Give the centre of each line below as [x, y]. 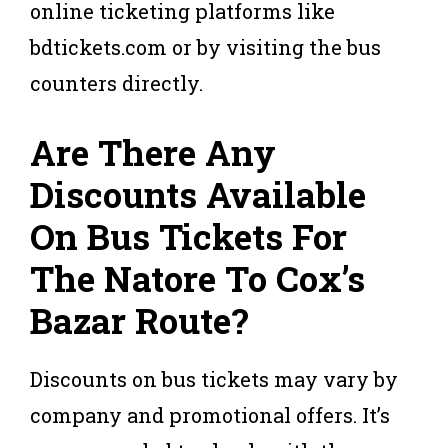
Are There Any [153, 151]
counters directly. [116, 82]
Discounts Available [198, 193]
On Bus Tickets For [188, 235]
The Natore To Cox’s [197, 277]
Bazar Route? [139, 319]
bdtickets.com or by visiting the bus [205, 46]
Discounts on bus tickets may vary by [214, 378]
